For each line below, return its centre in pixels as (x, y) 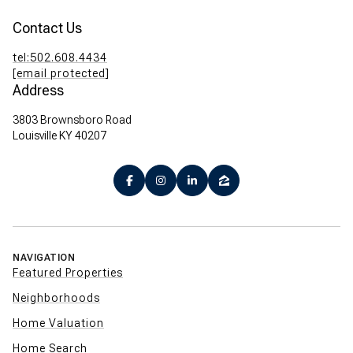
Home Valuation (58, 323)
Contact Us (47, 28)
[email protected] (61, 74)
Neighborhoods (56, 298)
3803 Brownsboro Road (72, 120)
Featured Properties (68, 273)
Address (38, 91)
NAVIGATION (44, 258)
